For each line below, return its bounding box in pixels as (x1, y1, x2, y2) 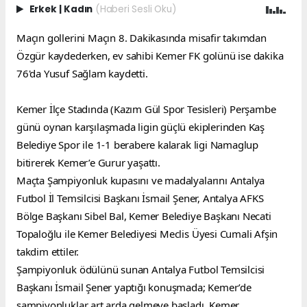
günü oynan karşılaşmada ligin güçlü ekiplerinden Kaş (16, 119, 265, 134)
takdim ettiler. (16, 244, 79, 258)
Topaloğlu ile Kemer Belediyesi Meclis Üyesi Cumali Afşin (16, 226, 278, 241)
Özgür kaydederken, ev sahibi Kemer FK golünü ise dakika (16, 48, 284, 62)
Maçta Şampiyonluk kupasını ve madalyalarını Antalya (16, 173, 265, 187)
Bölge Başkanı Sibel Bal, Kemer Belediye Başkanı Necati (16, 208, 271, 223)
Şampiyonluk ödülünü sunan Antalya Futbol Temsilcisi (16, 262, 265, 276)
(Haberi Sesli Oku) (95, 2, 176, 16)
